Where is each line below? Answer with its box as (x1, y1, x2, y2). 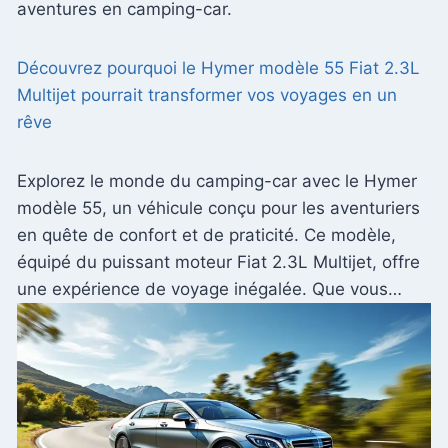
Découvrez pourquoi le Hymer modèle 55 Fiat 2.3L (17, 58, 420, 79)
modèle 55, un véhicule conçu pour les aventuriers (17, 198, 420, 219)
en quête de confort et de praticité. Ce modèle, (17, 225, 396, 246)
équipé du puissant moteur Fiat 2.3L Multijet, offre (17, 252, 420, 273)
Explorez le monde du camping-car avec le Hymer (17, 171, 417, 192)
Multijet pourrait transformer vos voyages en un (17, 85, 397, 106)
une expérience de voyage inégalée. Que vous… (17, 279, 402, 300)
